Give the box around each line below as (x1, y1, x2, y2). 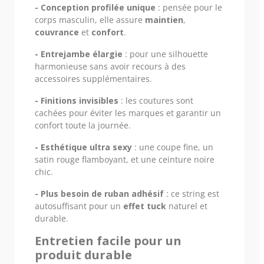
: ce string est (164, 187, 219, 199)
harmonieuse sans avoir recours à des (35, 60, 186, 72)
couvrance (35, 26, 79, 38)
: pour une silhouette (123, 48, 208, 60)
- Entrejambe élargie (35, 48, 123, 60)
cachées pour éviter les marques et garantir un (35, 107, 221, 118)
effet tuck (123, 200, 166, 212)
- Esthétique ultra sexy (35, 141, 132, 153)
